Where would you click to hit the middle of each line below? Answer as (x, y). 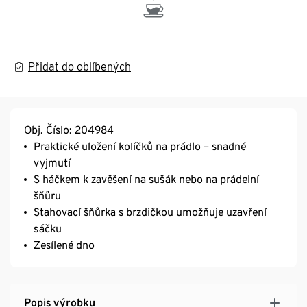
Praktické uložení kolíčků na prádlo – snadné (140, 146)
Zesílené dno (64, 245)
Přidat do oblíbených (79, 66)
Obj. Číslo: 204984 (69, 130)
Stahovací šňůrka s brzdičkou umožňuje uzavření (150, 212)
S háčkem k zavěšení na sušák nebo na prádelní (146, 179)
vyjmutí (52, 162)
